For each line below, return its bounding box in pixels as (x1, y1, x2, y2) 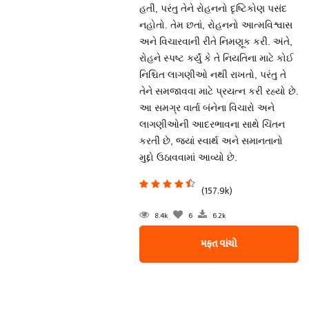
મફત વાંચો (201, 235, 237, 252)
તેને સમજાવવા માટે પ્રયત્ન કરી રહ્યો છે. (139, 86, 299, 97)
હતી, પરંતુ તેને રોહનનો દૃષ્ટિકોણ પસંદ (139, 3, 287, 14)
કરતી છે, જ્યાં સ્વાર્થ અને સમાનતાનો (139, 135, 283, 146)
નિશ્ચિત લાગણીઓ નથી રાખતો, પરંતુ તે (139, 69, 286, 80)
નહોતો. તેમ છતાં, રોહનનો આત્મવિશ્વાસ (139, 19, 292, 30)
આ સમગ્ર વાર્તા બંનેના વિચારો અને (139, 102, 275, 113)
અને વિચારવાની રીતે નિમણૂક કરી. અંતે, (139, 36, 292, 47)
